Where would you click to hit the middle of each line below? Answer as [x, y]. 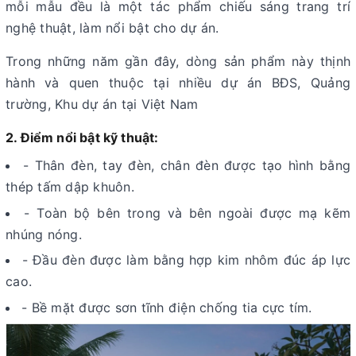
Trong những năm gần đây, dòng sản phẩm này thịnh [178, 61]
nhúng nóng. [44, 234]
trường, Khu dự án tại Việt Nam [102, 104]
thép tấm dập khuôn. [70, 187]
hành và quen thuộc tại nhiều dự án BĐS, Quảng [178, 83]
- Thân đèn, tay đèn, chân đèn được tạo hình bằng [187, 165]
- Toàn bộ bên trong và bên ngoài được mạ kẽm [188, 213]
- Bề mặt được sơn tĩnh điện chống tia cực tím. [167, 307]
